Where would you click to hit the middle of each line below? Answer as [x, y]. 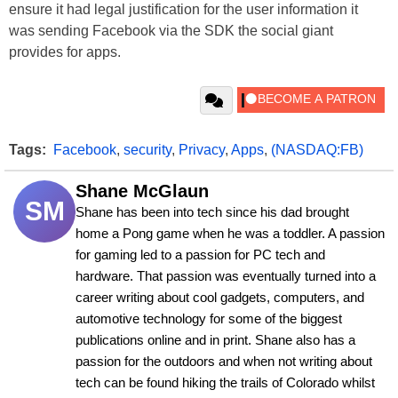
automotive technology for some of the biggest [209, 318]
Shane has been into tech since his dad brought [212, 212]
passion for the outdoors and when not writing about [224, 361]
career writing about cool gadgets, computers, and [220, 297]
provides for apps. [65, 52]
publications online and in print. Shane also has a [215, 340]
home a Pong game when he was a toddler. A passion [230, 233]
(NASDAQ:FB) [317, 149]
